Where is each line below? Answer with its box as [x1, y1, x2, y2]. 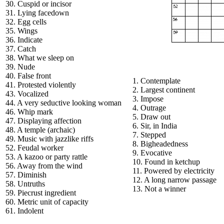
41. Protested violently [5, 80, 76, 89]
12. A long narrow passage [132, 175, 216, 184]
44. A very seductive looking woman [5, 98, 121, 107]
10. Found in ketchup [132, 157, 200, 166]
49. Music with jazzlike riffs [5, 134, 93, 143]
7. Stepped [132, 130, 166, 139]
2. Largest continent [132, 85, 195, 94]
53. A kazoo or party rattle [5, 152, 87, 161]
